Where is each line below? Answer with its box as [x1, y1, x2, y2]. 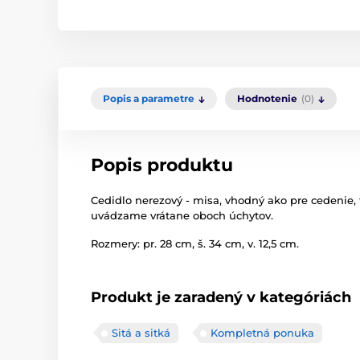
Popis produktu [91, 154, 233, 176]
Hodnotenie [237, 92, 297, 104]
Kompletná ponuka [211, 326, 314, 339]
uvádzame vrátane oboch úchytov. [91, 209, 273, 222]
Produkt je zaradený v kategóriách [91, 288, 351, 306]
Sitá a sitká [112, 326, 170, 339]
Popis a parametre [103, 92, 194, 104]
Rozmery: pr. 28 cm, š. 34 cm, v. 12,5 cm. [91, 237, 299, 250]
